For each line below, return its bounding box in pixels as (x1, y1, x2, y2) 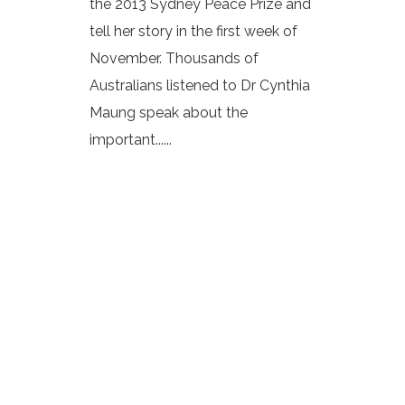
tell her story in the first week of (89, 22, 297, 40)
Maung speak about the (89, 103, 248, 121)
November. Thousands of (89, 49, 259, 67)
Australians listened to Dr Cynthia (89, 76, 310, 94)
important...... (89, 130, 172, 148)
